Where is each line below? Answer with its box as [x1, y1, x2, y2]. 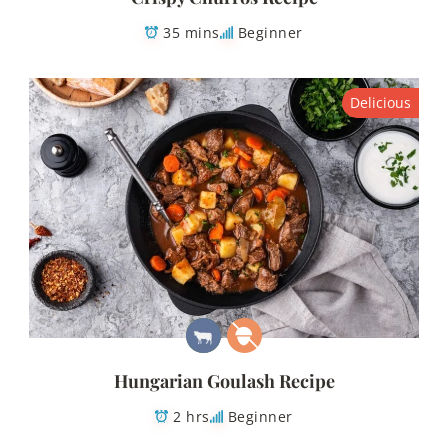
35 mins [163, 22, 220, 42]
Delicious [350, 92, 411, 112]
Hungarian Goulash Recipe [113, 369, 335, 394]
